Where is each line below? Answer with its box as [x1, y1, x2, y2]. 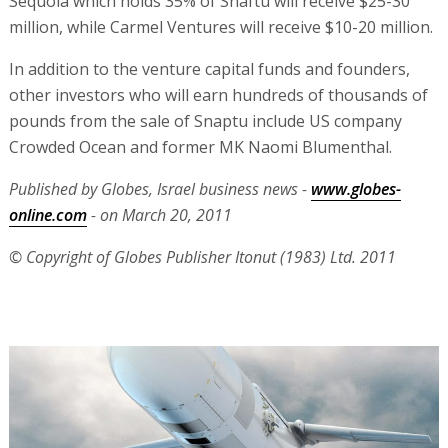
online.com [8, 204, 87, 226]
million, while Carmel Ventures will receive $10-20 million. [8, 16, 433, 38]
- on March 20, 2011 [86, 204, 232, 226]
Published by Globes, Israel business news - [8, 178, 311, 200]
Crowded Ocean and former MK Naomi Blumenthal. [8, 136, 392, 158]
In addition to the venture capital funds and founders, [8, 58, 410, 80]
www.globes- [310, 178, 401, 200]
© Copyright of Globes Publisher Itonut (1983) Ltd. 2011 [8, 246, 396, 268]
